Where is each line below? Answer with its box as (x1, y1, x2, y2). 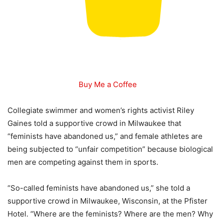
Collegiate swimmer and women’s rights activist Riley (7, 106, 194, 115)
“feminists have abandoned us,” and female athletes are (7, 131, 203, 141)
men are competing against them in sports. (7, 157, 158, 167)
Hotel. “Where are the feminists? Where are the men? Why (7, 209, 213, 219)
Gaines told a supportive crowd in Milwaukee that (7, 118, 181, 128)
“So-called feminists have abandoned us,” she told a (7, 183, 190, 193)
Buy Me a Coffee (78, 80, 137, 89)
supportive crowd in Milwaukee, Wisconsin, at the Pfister (7, 196, 208, 206)
